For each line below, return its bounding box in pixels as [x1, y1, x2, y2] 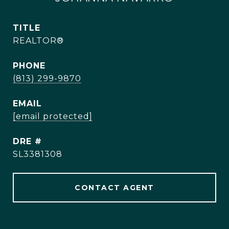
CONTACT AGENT [75, 183, 154, 192]
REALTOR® [13, 36, 64, 45]
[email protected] [13, 111, 93, 121]
